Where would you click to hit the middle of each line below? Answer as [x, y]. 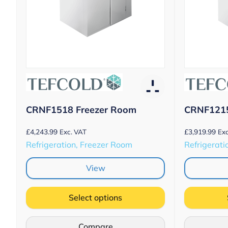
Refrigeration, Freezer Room [79, 144]
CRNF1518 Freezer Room [81, 109]
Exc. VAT [73, 132]
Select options [95, 197]
